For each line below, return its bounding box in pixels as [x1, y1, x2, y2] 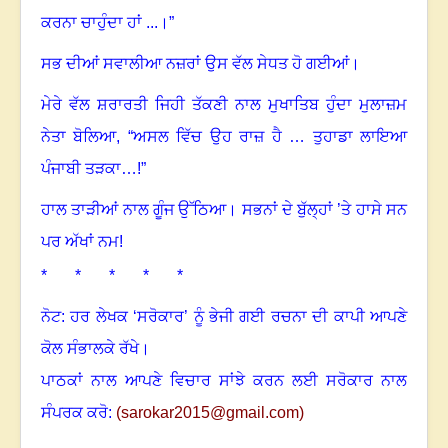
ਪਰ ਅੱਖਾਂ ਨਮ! [41, 233, 123, 251]
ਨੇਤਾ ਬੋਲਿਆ [41, 128, 117, 146]
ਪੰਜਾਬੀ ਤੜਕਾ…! [41, 160, 141, 178]
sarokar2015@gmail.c [121, 404, 277, 422]
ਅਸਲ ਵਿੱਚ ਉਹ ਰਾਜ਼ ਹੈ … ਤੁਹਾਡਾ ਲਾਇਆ [132, 128, 408, 146]
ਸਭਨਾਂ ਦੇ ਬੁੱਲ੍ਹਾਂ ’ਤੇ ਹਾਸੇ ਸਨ [241, 201, 408, 219]
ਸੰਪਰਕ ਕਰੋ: [41, 404, 116, 422]
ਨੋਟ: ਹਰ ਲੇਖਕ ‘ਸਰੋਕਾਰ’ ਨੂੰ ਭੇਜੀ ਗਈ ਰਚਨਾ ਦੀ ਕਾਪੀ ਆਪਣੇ [41, 308, 407, 326]
